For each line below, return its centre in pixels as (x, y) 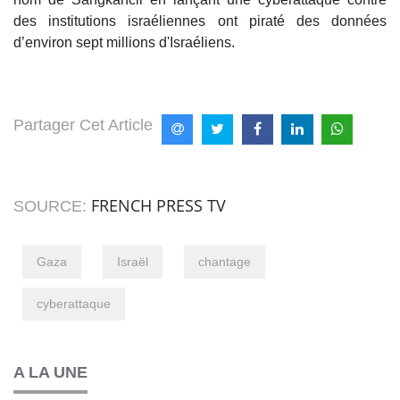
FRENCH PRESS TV (158, 206)
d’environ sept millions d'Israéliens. (124, 42)
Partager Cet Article (83, 125)
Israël (133, 262)
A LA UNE (50, 373)
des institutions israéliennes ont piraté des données (200, 21)
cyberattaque (74, 304)
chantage (225, 262)
